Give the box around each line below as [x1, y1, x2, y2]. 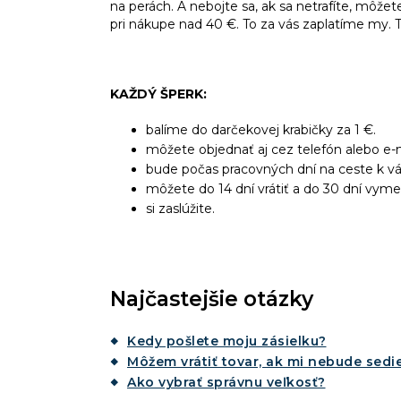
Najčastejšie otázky [110, 286, 313, 312]
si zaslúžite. [146, 200, 215, 218]
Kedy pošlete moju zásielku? [127, 333, 327, 350]
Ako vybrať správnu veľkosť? [127, 374, 326, 391]
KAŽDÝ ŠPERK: [110, 86, 207, 103]
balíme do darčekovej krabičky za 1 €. [146, 122, 376, 139]
